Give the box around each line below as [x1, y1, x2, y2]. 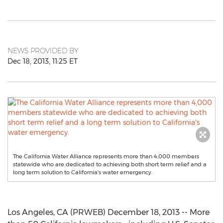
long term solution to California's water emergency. [13, 169, 152, 176]
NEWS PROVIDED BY [7, 46, 79, 55]
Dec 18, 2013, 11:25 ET [7, 57, 78, 66]
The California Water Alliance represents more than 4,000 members [13, 153, 199, 160]
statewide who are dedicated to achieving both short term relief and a [13, 161, 207, 168]
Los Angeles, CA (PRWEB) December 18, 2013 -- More [7, 208, 210, 217]
